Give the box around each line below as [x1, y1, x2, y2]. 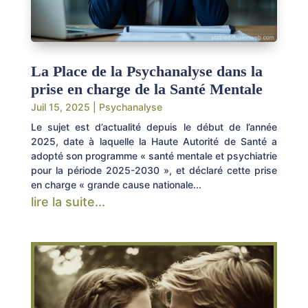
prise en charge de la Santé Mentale [30, 80, 263, 98]
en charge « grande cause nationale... [30, 179, 201, 191]
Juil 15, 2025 [30, 101, 90, 113]
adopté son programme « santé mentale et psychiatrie [30, 150, 278, 162]
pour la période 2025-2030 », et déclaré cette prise [30, 164, 278, 177]
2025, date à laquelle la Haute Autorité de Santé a [30, 135, 278, 148]
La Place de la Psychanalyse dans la [30, 63, 263, 80]
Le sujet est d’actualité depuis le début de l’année [30, 121, 278, 133]
